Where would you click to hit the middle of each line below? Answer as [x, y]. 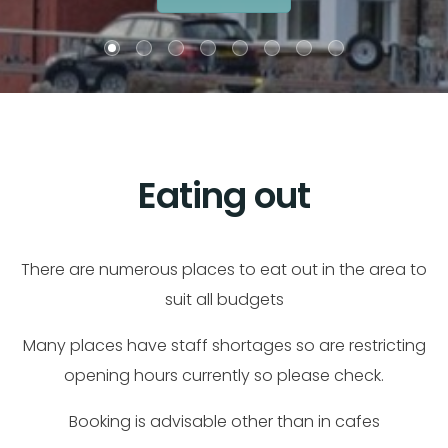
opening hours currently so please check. [224, 375]
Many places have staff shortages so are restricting [224, 345]
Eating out [224, 195]
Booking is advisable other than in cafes [224, 421]
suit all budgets [224, 299]
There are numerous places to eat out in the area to [224, 269]
